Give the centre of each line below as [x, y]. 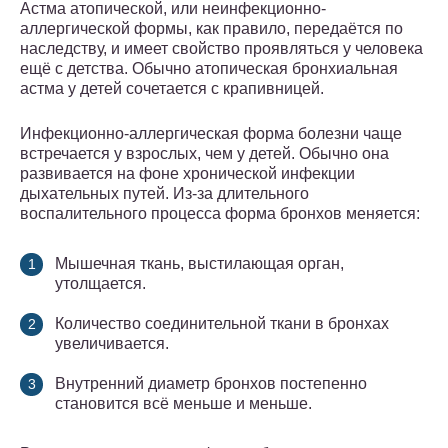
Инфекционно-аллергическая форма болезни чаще [211, 134]
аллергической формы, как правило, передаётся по [211, 29]
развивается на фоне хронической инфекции [187, 174]
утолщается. [100, 284]
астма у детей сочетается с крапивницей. [172, 89]
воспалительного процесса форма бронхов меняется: [220, 214]
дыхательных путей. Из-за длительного [164, 194]
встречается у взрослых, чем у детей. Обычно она [204, 154]
